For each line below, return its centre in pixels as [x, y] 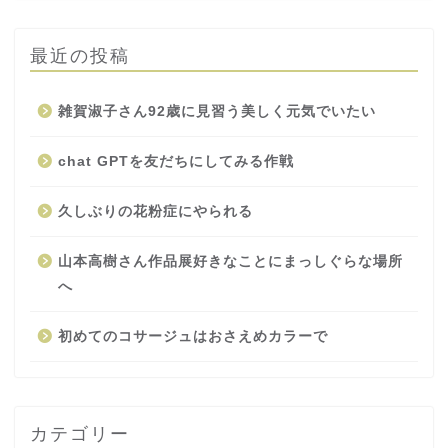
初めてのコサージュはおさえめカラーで [193, 336]
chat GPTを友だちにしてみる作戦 [176, 161]
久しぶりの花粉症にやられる [155, 211]
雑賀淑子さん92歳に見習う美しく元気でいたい [217, 111]
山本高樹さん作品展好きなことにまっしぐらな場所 [230, 261]
